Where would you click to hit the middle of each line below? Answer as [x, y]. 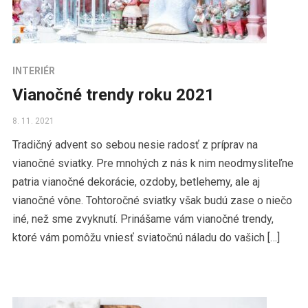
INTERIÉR [33, 71]
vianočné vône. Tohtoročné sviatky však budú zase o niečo [152, 201]
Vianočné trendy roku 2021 [113, 95]
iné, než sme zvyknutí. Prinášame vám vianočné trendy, [143, 219]
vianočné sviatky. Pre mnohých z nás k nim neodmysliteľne [153, 164]
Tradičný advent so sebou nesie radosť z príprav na [135, 145]
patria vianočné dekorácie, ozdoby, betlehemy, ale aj [136, 182]
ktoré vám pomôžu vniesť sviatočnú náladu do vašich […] [146, 238]
